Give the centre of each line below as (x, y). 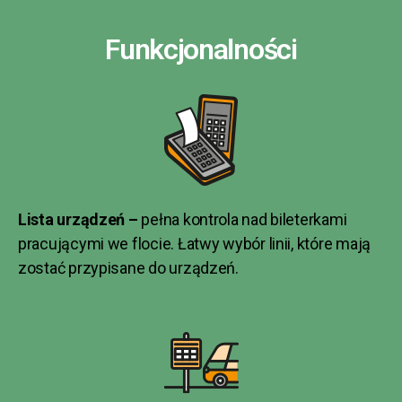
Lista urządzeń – (80, 219)
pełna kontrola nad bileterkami (244, 219)
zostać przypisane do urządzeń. (128, 267)
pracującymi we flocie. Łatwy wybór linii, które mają (194, 243)
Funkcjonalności (201, 49)
